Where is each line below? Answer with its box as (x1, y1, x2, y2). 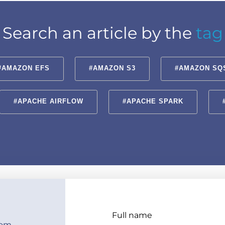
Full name (112, 210, 152, 220)
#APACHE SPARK (123, 98, 183, 105)
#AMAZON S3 (89, 65, 136, 72)
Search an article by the (2, 23, 196, 43)
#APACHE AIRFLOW (14, 98, 83, 105)
